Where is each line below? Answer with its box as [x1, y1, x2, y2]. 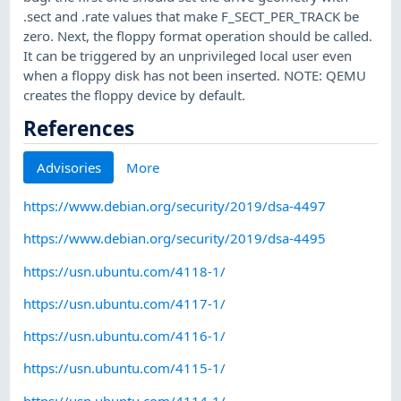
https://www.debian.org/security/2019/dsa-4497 [23, 197, 327, 216]
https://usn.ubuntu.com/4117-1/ [23, 294, 226, 312]
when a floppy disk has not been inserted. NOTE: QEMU [23, 65, 367, 84]
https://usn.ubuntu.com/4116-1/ [23, 327, 226, 346]
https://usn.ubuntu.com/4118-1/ [23, 261, 226, 280]
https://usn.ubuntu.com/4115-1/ [23, 359, 226, 378]
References [23, 114, 135, 142]
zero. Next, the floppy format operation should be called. [23, 26, 373, 45]
